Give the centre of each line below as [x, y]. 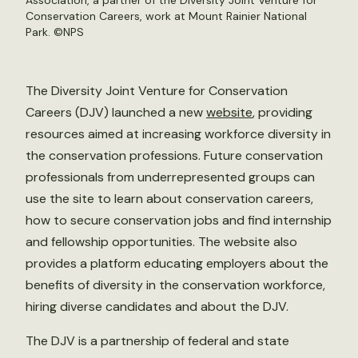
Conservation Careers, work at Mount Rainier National [166, 16]
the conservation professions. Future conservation [174, 155]
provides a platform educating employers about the [177, 263]
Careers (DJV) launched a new [116, 112]
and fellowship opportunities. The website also [161, 242]
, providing [282, 112]
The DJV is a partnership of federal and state [157, 341]
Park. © [44, 32]
